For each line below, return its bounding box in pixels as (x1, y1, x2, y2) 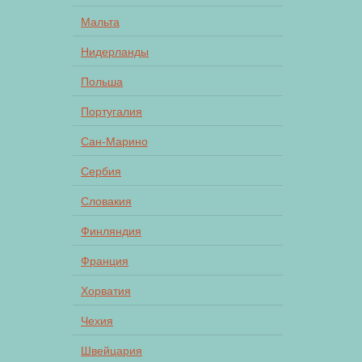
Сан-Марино (81, 134, 148, 148)
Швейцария (81, 343, 142, 357)
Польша (81, 74, 123, 88)
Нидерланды (81, 44, 149, 58)
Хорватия (81, 284, 131, 297)
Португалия (81, 104, 142, 118)
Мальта (81, 15, 120, 28)
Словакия (81, 194, 132, 208)
